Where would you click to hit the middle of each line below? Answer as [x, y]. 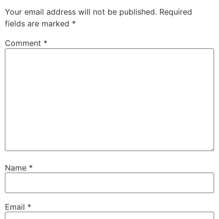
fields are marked [38, 24]
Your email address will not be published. [81, 12]
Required [176, 12]
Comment [24, 43]
